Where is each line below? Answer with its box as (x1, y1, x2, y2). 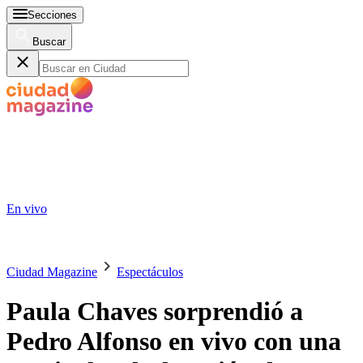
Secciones (28, 9, 77, 21)
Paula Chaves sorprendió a (6, 297, 303, 327)
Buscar (32, 36, 66, 48)
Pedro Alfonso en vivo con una (6, 327, 341, 357)
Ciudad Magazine (6, 265, 97, 279)
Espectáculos (117, 265, 183, 279)
